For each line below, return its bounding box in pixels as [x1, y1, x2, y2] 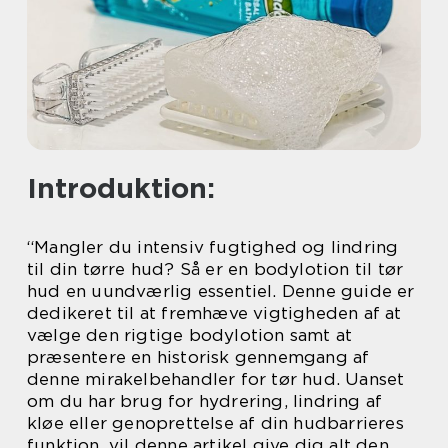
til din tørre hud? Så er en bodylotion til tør [27, 259, 404, 279]
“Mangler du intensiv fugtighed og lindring [27, 237, 399, 257]
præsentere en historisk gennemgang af [27, 347, 370, 367]
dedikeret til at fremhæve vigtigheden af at [27, 303, 402, 323]
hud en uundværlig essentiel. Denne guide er [27, 281, 415, 301]
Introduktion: [27, 171, 215, 205]
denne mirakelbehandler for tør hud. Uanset [27, 369, 405, 389]
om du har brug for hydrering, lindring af [27, 391, 383, 411]
